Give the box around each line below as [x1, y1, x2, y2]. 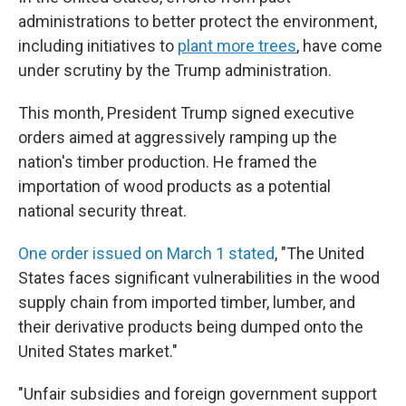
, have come [296, 36, 382, 55]
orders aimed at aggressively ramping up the [18, 128, 337, 147]
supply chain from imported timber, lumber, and [18, 293, 355, 312]
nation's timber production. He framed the [18, 152, 317, 171]
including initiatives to [18, 36, 178, 55]
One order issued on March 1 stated [18, 244, 275, 263]
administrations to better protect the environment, [18, 12, 377, 31]
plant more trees [178, 36, 296, 55]
